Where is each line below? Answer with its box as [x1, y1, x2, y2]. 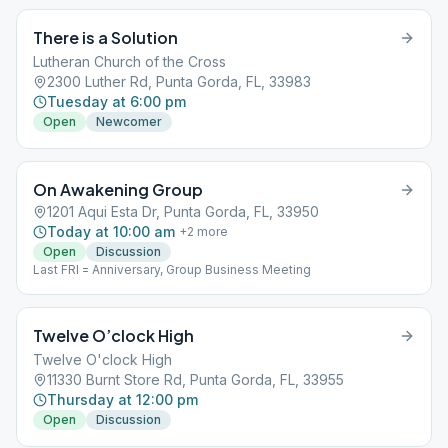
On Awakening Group [33, 179, 203, 200]
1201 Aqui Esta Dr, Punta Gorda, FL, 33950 [47, 203, 319, 220]
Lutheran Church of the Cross [33, 53, 226, 70]
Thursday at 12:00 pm [47, 391, 198, 408]
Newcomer [96, 114, 162, 129]
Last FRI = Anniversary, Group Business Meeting [33, 262, 311, 277]
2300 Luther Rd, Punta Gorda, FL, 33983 [47, 73, 311, 90]
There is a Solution [33, 27, 178, 48]
